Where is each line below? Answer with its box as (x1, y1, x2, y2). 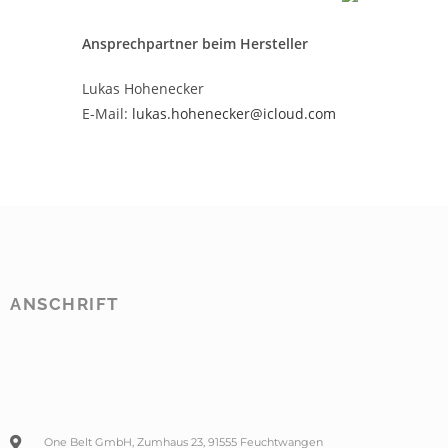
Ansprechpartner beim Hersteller (82, 34, 308, 54)
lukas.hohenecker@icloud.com (132, 104, 336, 124)
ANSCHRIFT (10, 294, 120, 315)
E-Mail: (82, 104, 132, 124)
